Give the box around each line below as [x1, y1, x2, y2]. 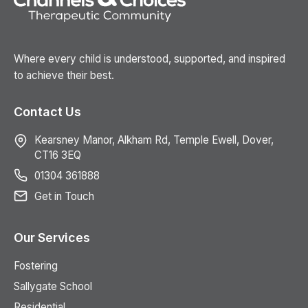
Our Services [14, 230, 90, 245]
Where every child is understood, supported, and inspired [14, 52, 285, 66]
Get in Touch [34, 190, 94, 203]
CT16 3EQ [34, 148, 81, 162]
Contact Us [14, 104, 81, 120]
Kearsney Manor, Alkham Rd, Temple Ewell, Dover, [34, 133, 274, 147]
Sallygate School [14, 280, 92, 294]
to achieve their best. [14, 69, 114, 82]
